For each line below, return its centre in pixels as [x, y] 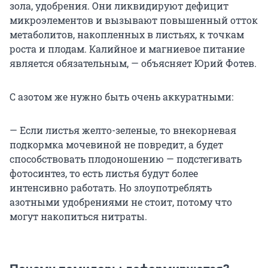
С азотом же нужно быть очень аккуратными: [121, 96]
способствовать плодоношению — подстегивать [126, 159]
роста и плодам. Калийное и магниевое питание [127, 48]
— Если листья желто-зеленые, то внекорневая [123, 130]
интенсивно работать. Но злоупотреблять [111, 187]
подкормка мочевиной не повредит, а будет [116, 144]
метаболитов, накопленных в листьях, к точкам [127, 34]
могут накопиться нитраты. [78, 216]
